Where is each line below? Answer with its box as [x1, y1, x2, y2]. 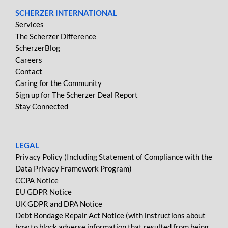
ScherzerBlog [15, 43, 60, 52]
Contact [15, 67, 42, 76]
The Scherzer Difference [15, 32, 96, 41]
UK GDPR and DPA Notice [15, 199, 102, 208]
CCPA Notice [15, 176, 59, 185]
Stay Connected [15, 102, 68, 111]
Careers [15, 55, 42, 64]
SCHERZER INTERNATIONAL [15, 8, 117, 17]
